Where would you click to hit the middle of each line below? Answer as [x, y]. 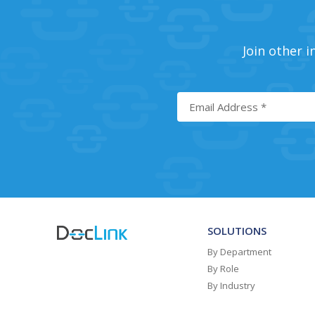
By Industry [231, 285]
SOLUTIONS [237, 230]
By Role [223, 268]
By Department [239, 251]
